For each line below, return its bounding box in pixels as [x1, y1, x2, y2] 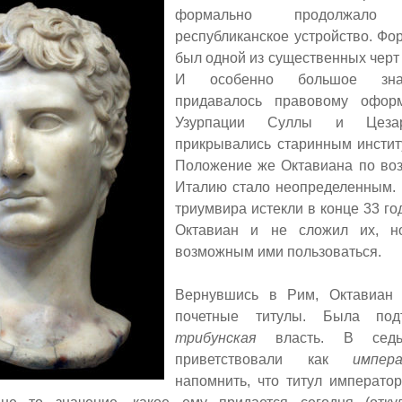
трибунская [175, 329, 257, 345]
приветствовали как [175, 351, 354, 367]
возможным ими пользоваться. [175, 243, 381, 259]
